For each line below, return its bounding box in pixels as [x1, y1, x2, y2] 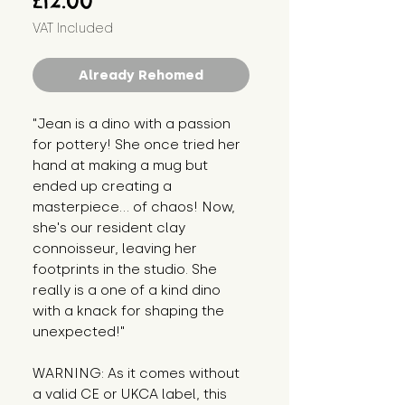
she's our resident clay [33, 220, 185, 237]
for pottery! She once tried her [33, 137, 240, 154]
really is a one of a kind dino [33, 282, 221, 299]
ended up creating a [33, 178, 172, 195]
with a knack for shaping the [33, 303, 224, 320]
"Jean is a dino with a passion [33, 116, 231, 133]
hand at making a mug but [33, 157, 208, 174]
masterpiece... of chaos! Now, [33, 199, 235, 216]
